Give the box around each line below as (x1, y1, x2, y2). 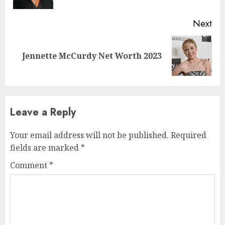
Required (171, 129, 206, 141)
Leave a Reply (10, 104, 76, 120)
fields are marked (10, 142, 81, 153)
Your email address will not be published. (10, 129, 169, 141)
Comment (10, 159, 49, 171)
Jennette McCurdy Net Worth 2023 (22, 50, 162, 61)
